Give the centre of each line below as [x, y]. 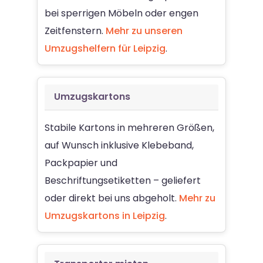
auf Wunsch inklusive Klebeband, [119, 145]
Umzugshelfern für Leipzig [105, 48]
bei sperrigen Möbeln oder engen [122, 13]
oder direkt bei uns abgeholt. [112, 198]
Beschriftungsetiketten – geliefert [123, 180]
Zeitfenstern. [75, 31]
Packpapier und [81, 163]
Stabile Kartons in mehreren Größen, [129, 127]
